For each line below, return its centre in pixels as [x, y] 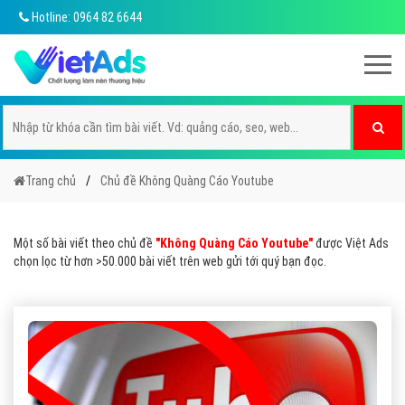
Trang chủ [51, 181]
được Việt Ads [351, 243]
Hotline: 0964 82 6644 [85, 17]
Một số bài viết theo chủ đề [85, 243]
